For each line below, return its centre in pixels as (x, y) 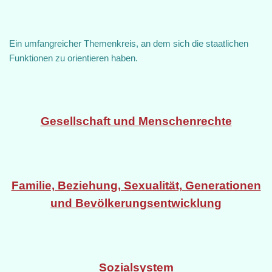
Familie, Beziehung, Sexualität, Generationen (136, 186)
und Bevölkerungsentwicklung (136, 203)
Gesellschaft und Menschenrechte (136, 121)
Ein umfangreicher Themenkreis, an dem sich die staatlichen (129, 44)
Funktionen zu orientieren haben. (73, 58)
